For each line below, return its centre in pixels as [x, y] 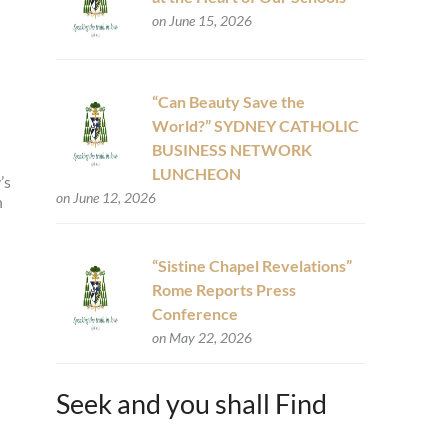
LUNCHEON [196, 174]
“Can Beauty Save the [228, 102]
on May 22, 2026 [201, 338]
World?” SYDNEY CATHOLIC [255, 126]
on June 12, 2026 [105, 198]
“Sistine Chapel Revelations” [251, 266]
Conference [194, 314]
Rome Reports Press [223, 290]
